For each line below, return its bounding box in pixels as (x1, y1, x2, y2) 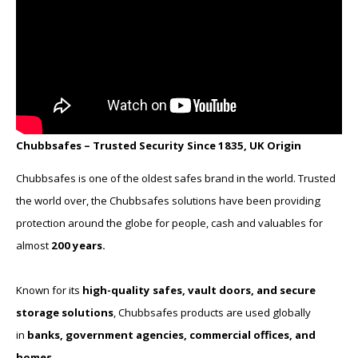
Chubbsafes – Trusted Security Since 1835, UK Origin (16, 137, 301, 153)
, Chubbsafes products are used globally (113, 304, 311, 320)
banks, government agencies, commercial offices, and (27, 327, 316, 342)
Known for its (16, 282, 82, 297)
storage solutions (16, 304, 113, 320)
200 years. (51, 237, 105, 253)
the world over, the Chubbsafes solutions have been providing (16, 193, 320, 208)
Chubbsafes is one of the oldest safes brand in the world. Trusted (16, 170, 336, 185)
